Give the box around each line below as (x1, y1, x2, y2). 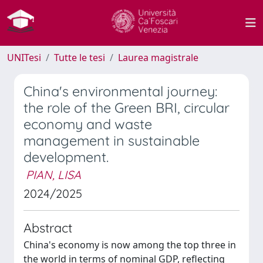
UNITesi (7, 51, 41, 64)
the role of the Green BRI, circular (23, 99, 230, 116)
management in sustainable (23, 132, 200, 149)
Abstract (23, 220, 72, 235)
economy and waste (23, 116, 152, 133)
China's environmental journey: (23, 83, 217, 100)
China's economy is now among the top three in (23, 238, 236, 251)
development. (23, 149, 109, 166)
